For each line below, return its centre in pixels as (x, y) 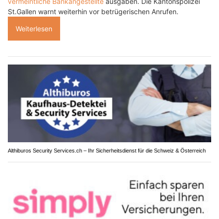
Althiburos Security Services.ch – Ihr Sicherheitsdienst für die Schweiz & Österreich (107, 151)
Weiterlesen (34, 28)
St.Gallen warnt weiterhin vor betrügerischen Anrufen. (93, 11)
